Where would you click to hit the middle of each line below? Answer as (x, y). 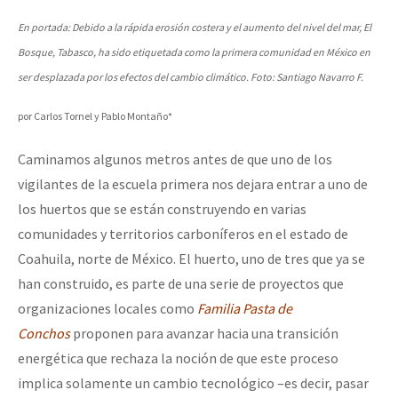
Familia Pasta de (245, 309)
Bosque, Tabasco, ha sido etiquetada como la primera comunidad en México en (194, 52)
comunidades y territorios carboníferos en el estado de (183, 234)
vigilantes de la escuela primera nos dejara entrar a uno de (193, 184)
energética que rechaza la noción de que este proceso (178, 358)
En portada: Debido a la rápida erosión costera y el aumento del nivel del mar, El (195, 28)
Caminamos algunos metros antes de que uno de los (175, 159)
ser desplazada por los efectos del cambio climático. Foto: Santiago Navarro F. (191, 77)
